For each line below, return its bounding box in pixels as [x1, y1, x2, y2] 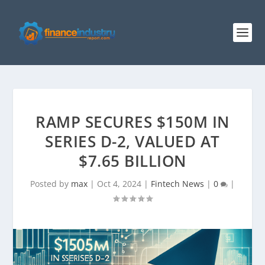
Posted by [30, 178, 71, 189]
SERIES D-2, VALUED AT [45, 131, 220, 152]
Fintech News [151, 178, 204, 189]
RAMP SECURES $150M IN [35, 111, 230, 132]
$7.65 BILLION [79, 150, 186, 172]
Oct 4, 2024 [97, 178, 141, 189]
